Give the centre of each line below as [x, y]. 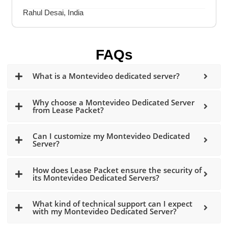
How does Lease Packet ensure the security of [117, 170]
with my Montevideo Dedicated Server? [105, 211]
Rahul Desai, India [53, 13]
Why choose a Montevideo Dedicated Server [114, 103]
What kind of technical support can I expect [113, 203]
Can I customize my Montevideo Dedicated [111, 136]
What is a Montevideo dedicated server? [106, 76]
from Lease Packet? [68, 110]
